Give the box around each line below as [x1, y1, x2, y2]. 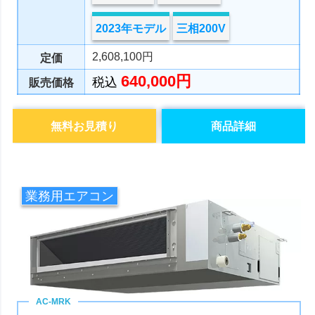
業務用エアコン [25, 189, 114, 204]
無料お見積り [51, 120, 119, 133]
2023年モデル [96, 22, 167, 35]
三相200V [176, 22, 226, 35]
